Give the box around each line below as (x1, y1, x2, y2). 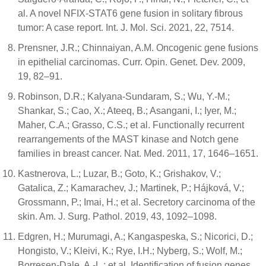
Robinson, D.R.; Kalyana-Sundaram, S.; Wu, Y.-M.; (18, 91, 230, 102)
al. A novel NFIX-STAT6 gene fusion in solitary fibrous (18, 8, 243, 18)
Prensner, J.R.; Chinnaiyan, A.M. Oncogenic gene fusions (18, 42, 258, 53)
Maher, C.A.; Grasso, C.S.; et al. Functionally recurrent (18, 119, 244, 130)
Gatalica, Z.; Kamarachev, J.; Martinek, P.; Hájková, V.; (18, 182, 244, 193)
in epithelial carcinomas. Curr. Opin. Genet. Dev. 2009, (18, 56, 245, 67)
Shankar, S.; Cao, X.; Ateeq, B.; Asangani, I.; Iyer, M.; (18, 105, 236, 116)
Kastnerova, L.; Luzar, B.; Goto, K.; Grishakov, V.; (18, 168, 221, 179)
